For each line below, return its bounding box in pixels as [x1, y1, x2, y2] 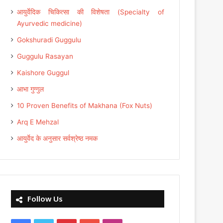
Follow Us [27, 194, 63, 204]
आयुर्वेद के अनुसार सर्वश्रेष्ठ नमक [17, 134, 98, 143]
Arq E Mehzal [17, 118, 59, 126]
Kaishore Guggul [17, 69, 70, 77]
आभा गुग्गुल [17, 85, 44, 94]
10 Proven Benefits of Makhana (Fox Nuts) [17, 102, 153, 110]
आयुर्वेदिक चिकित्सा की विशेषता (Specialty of [17, 8, 164, 16]
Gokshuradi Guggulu [17, 36, 82, 44]
